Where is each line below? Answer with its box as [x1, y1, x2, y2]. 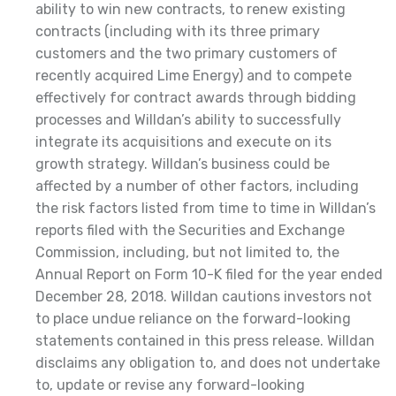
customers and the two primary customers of [35, 44, 338, 62]
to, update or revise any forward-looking [35, 376, 305, 393]
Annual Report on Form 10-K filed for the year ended [35, 265, 383, 283]
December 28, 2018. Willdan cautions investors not [35, 287, 372, 305]
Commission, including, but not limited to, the [35, 243, 339, 261]
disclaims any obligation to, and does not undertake [35, 354, 380, 371]
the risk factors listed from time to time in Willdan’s [35, 199, 376, 217]
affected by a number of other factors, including [35, 177, 359, 194]
